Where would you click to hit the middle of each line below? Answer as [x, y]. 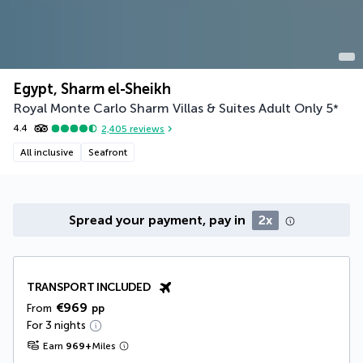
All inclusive [47, 153]
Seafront [108, 153]
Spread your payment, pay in [158, 220]
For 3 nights [56, 326]
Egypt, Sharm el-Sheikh [92, 90]
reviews [146, 128]
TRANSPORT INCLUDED [89, 288]
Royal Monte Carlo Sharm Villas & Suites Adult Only [168, 109]
